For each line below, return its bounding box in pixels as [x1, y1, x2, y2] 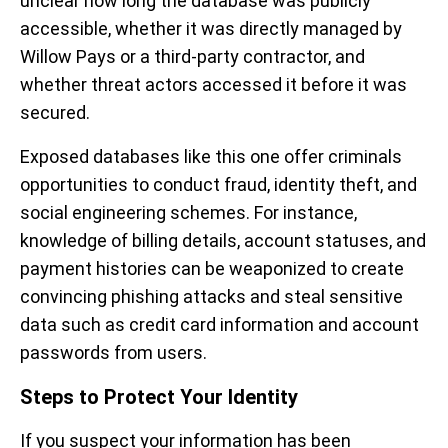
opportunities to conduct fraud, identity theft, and [20, 174, 417, 196]
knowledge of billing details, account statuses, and [20, 230, 426, 252]
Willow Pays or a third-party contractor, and [20, 46, 365, 68]
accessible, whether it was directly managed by [20, 18, 402, 40]
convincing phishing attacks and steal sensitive [20, 286, 403, 308]
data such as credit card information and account [20, 314, 419, 336]
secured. [20, 102, 90, 124]
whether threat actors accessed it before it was [20, 74, 407, 96]
